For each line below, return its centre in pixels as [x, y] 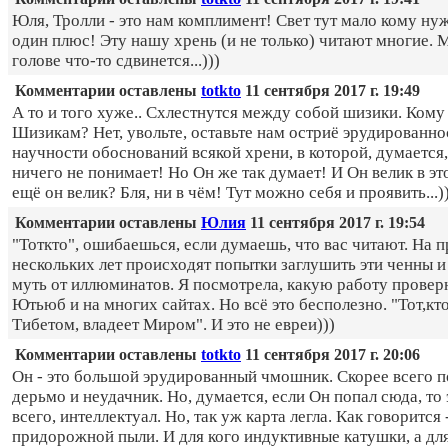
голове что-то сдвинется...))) [116, 61]
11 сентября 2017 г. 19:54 [335, 223]
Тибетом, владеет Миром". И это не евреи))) [173, 325]
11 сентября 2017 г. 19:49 [330, 91]
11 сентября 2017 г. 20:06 [330, 355]
